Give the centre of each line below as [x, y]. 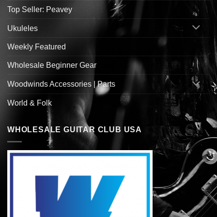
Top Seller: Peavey [40, 9]
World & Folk [30, 103]
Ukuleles [23, 28]
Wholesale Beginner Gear [52, 65]
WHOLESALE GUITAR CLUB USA [75, 130]
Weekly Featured [37, 47]
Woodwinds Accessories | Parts [61, 84]
